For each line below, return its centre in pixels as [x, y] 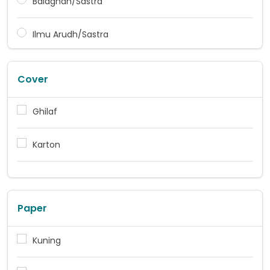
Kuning [47, 240]
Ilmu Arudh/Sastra [71, 34]
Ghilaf [45, 111]
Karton [46, 144]
